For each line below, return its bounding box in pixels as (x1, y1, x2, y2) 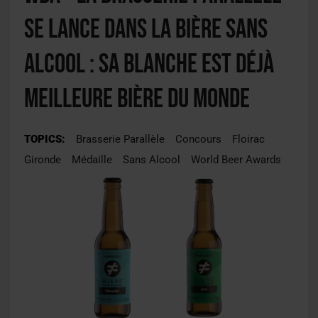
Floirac (231, 132, 265, 146)
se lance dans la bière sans (23, 13, 268, 45)
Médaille (71, 153, 112, 166)
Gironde (23, 153, 61, 166)
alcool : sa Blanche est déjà (23, 48, 274, 80)
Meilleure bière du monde (23, 82, 250, 115)
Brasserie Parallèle (75, 132, 165, 146)
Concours (175, 132, 221, 146)
